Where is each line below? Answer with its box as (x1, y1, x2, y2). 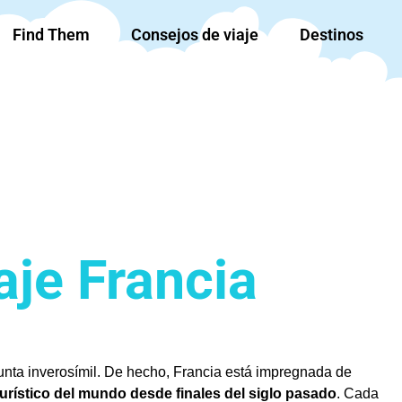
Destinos (300, 25, 364, 44)
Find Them (13, 25, 91, 44)
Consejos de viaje (131, 25, 259, 44)
